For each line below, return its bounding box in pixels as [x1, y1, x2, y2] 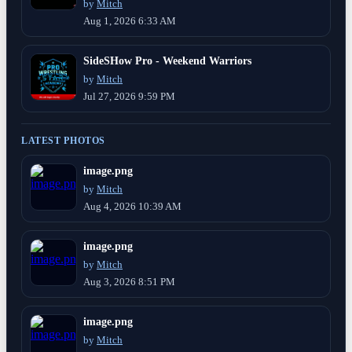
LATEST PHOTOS [21, 134, 106, 146]
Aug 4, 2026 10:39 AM [83, 200, 181, 212]
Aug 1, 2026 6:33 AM [83, 15, 176, 27]
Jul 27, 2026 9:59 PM [83, 90, 175, 102]
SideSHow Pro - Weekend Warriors [83, 53, 251, 67]
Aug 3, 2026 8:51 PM [83, 276, 175, 288]
